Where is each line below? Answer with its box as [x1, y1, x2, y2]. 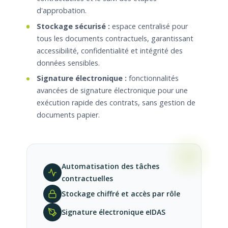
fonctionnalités [127, 73, 179, 83]
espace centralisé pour [110, 21, 188, 31]
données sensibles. [37, 58, 100, 68]
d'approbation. [37, 6, 87, 16]
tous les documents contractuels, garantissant [37, 33, 193, 43]
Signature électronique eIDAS [62, 207, 165, 217]
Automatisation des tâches [62, 161, 159, 172]
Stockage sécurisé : [37, 21, 110, 31]
